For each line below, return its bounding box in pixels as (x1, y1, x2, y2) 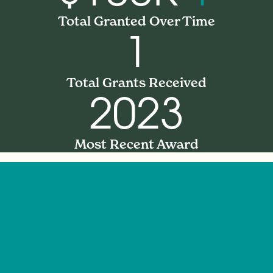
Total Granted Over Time (58, 13, 215, 29)
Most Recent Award (74, 136, 199, 152)
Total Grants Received (66, 75, 207, 91)
